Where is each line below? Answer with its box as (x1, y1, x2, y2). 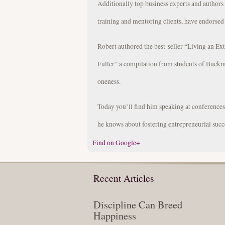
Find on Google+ (92, 138, 140, 148)
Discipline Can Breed (93, 198, 182, 212)
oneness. (97, 77, 121, 86)
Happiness (93, 209, 136, 223)
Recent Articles (93, 171, 154, 184)
